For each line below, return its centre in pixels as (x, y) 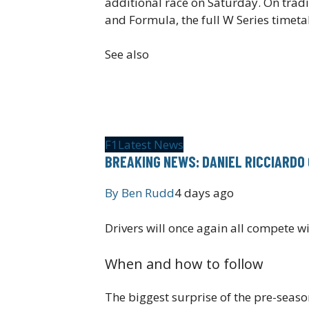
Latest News (151, 145)
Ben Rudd (148, 193)
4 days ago (204, 193)
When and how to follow (184, 264)
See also (127, 54)
